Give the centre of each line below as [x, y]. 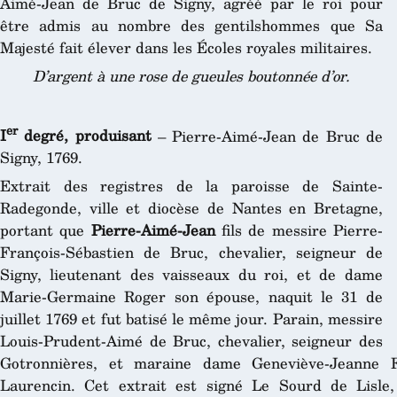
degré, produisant [85, 136]
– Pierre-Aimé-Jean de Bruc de [267, 136]
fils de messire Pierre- [299, 230]
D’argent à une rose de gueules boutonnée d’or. [191, 76]
